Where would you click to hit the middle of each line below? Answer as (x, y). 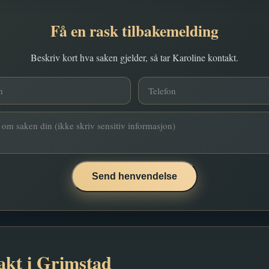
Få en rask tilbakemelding (134, 31)
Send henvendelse (134, 176)
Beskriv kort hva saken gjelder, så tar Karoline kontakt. (134, 57)
